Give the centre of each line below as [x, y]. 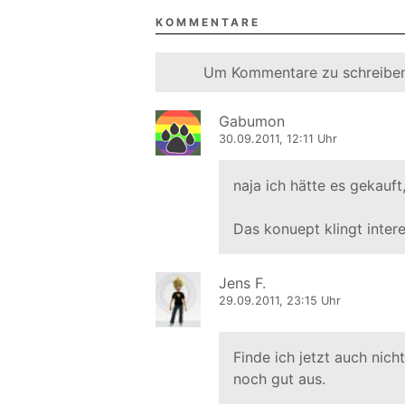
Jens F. [242, 283]
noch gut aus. [279, 378]
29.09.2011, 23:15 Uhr [280, 300]
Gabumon [252, 121]
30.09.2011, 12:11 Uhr [278, 138]
